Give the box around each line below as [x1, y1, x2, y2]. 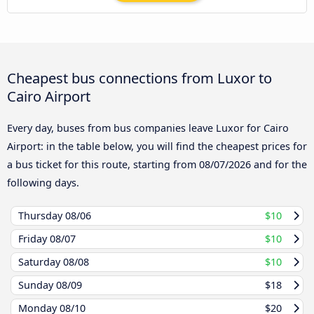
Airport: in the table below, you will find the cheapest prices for [7, 139, 307, 153]
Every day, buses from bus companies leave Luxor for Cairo [7, 121, 289, 135]
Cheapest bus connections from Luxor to [7, 67, 272, 88]
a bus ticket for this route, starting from [7, 157, 199, 171]
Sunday [18, 278, 56, 292]
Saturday [18, 254, 63, 268]
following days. [7, 175, 79, 189]
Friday [18, 231, 50, 245]
